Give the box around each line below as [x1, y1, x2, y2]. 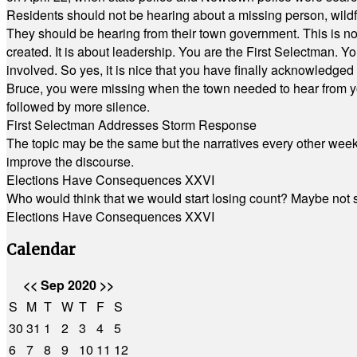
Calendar [6, 240, 76, 259]
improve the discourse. [6, 152, 134, 171]
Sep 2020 [37, 276, 100, 295]
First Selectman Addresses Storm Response [6, 116, 257, 134]
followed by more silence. [6, 97, 150, 116]
